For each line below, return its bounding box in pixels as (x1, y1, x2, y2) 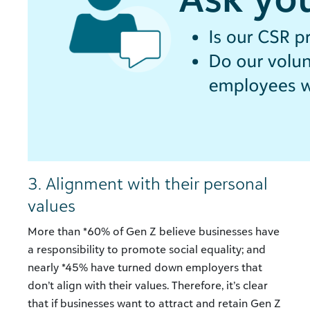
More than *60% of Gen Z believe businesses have (28, 224, 280, 239)
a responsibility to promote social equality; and (28, 242, 266, 257)
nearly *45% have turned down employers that (28, 260, 262, 275)
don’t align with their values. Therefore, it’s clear (28, 278, 268, 293)
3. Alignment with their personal (28, 173, 268, 194)
